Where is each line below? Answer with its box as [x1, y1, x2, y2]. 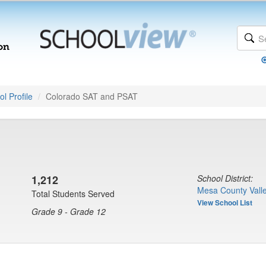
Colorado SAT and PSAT [46, 90, 138, 102]
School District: [197, 172, 253, 184]
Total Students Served [31, 188, 115, 199]
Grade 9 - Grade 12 [31, 205, 106, 217]
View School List [197, 197, 252, 208]
